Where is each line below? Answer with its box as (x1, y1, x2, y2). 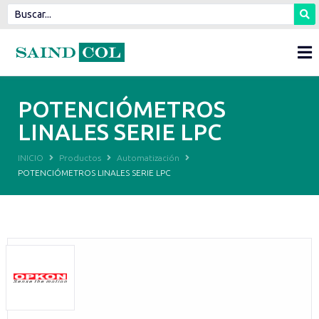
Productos (59, 153, 101, 162)
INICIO (18, 153, 43, 162)
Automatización (117, 153, 179, 162)
